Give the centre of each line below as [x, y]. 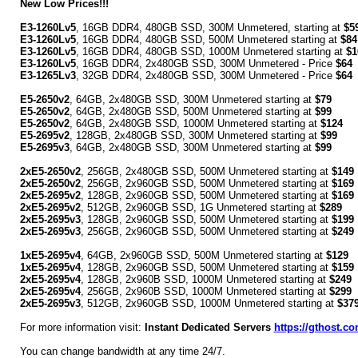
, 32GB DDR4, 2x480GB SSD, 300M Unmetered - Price [205, 76]
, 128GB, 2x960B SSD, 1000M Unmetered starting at [205, 279]
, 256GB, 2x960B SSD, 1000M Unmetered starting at [205, 291]
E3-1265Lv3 [48, 76]
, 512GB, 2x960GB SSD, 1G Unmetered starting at [200, 207]
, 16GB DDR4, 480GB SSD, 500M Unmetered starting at [208, 40]
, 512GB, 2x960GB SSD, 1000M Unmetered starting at [209, 303]
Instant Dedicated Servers [209, 327]
